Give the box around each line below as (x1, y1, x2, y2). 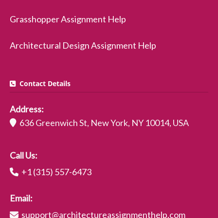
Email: (10, 193, 33, 203)
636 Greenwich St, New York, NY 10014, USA (17, 117, 189, 128)
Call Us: (10, 150, 37, 161)
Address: (10, 104, 44, 114)
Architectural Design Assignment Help (10, 40, 156, 51)
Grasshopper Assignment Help (10, 14, 126, 24)
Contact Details (16, 79, 71, 88)
